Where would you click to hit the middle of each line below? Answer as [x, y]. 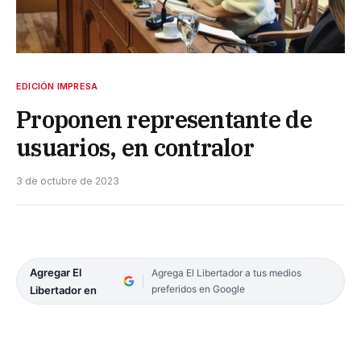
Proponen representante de [164, 120]
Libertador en [63, 290]
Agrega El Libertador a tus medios [226, 273]
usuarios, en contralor [135, 148]
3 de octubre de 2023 [68, 181]
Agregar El [56, 273]
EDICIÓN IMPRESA [57, 87]
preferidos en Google [198, 289]
